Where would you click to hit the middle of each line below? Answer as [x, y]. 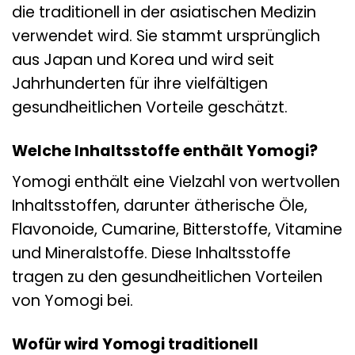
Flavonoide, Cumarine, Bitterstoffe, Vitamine [177, 230]
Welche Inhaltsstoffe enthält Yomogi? [165, 151]
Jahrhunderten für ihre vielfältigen [140, 83]
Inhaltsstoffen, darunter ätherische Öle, [160, 206]
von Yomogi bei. [73, 301]
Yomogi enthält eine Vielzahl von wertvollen [176, 182]
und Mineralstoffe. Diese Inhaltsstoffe [151, 254]
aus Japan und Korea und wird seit [143, 59]
